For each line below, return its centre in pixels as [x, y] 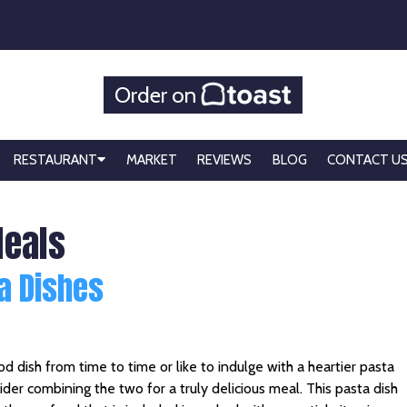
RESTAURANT [55, 160]
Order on [158, 94]
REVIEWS [224, 160]
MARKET [151, 160]
